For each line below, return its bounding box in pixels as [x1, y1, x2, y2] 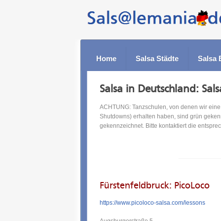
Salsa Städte [135, 54, 179, 63]
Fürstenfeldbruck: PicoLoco [100, 180, 210, 191]
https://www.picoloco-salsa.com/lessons [100, 199, 205, 206]
